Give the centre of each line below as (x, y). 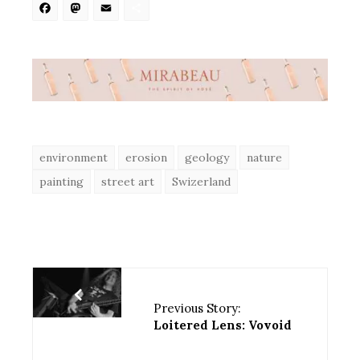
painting (61, 181)
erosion (146, 157)
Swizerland (201, 181)
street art (128, 181)
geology (207, 157)
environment (74, 157)
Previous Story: (197, 308)
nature (264, 157)
